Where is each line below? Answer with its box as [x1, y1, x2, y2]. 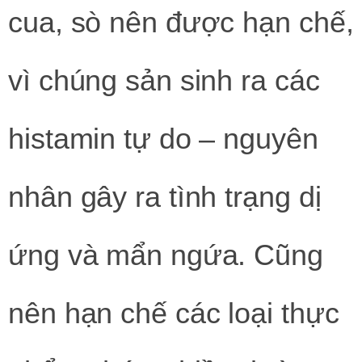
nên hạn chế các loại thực [8, 296, 339, 330]
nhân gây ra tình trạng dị [8, 179, 322, 213]
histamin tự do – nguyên [8, 121, 318, 155]
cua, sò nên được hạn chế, [8, 5, 354, 39]
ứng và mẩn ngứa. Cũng [8, 238, 323, 271]
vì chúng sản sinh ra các [8, 63, 320, 97]
